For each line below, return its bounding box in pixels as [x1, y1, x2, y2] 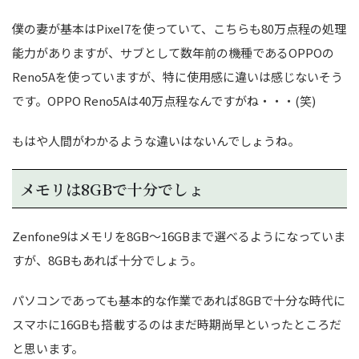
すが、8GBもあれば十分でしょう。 [12, 251, 202, 268]
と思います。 [12, 339, 83, 357]
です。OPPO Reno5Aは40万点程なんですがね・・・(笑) [12, 91, 316, 109]
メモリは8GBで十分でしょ [20, 177, 204, 200]
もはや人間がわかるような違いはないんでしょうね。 [12, 131, 300, 149]
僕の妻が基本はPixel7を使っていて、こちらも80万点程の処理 [12, 19, 346, 37]
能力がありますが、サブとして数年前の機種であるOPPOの [12, 43, 334, 61]
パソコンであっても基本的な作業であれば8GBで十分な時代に [12, 291, 345, 309]
